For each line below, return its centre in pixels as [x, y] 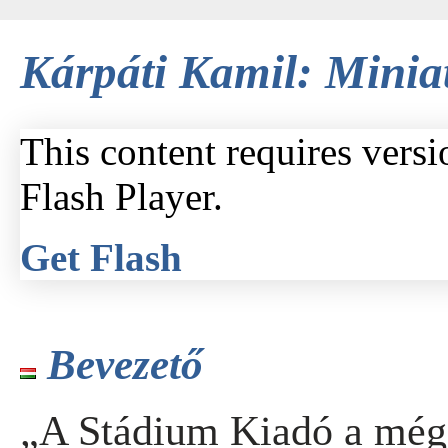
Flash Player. [121, 196]
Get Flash [101, 257]
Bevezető [125, 364]
